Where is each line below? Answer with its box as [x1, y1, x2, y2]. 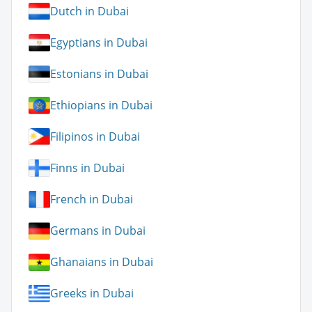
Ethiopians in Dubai [50, 97, 153, 114]
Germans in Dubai [50, 223, 146, 239]
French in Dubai [50, 192, 133, 208]
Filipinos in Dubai [50, 129, 140, 145]
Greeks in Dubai [50, 286, 134, 302]
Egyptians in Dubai [50, 35, 148, 51]
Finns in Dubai [50, 160, 125, 176]
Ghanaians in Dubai [50, 254, 153, 270]
